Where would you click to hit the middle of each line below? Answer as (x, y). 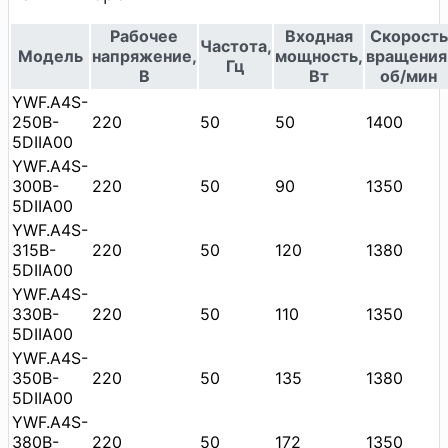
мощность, (319, 55)
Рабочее (144, 35)
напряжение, (144, 55)
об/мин (408, 75)
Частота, (236, 45)
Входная (318, 35)
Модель (50, 55)
